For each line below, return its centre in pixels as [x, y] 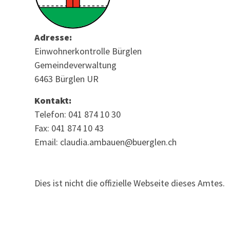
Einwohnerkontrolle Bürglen [88, 51]
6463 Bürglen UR [67, 79]
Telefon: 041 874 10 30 [78, 114]
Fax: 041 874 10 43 [69, 128]
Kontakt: [53, 100]
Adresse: [53, 37]
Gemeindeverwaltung [76, 65]
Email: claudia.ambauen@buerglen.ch [106, 142]
